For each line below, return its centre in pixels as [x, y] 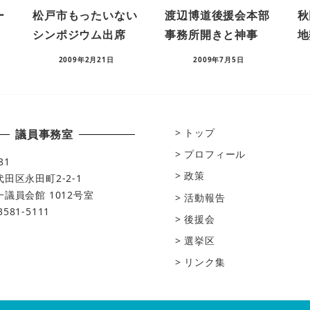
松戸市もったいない [85, 16]
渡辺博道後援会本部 [217, 16]
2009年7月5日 [219, 59]
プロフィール [215, 154]
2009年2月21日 [86, 59]
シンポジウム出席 [79, 35]
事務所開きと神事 [211, 35]
